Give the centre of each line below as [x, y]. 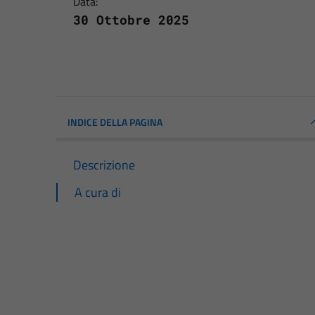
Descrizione [104, 165]
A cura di [98, 192]
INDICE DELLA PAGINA [115, 122]
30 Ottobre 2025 [131, 19]
